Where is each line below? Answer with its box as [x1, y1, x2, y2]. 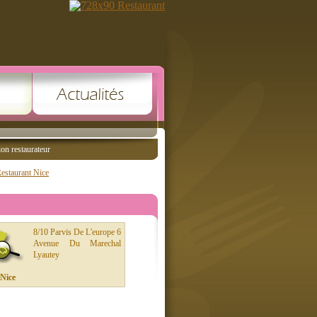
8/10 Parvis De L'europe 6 [33, 226, 122, 237]
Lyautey [33, 249, 59, 260]
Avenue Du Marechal [33, 238, 122, 248]
